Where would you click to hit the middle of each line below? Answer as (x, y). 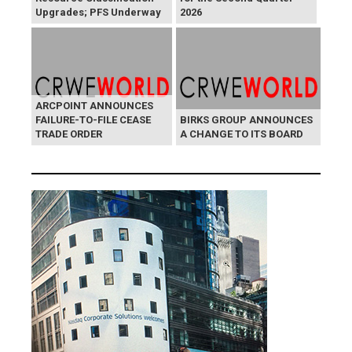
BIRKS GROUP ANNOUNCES (246, 120)
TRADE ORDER (69, 134)
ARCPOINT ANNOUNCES (94, 106)
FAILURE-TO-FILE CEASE (93, 120)
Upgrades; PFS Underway (98, 13)
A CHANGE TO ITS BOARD (242, 134)
